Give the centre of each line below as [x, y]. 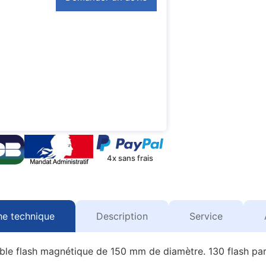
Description [122, 216]
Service [206, 216]
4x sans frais [130, 158]
